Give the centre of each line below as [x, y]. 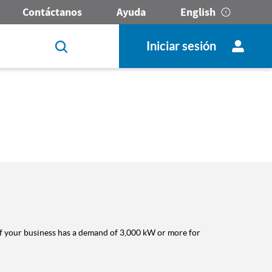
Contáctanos [52, 12]
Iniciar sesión [181, 46]
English [198, 12]
